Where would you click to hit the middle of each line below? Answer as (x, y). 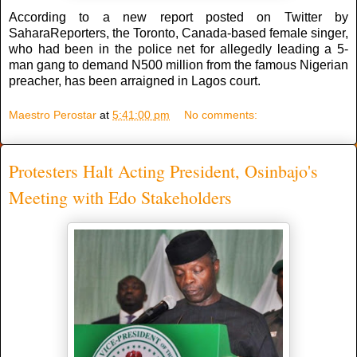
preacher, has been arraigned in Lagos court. (135, 80)
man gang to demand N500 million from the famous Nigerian (178, 65)
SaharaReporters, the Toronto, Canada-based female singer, (178, 33)
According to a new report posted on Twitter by (178, 17)
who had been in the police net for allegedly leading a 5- (178, 49)
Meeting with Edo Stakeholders (120, 198)
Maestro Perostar (53, 115)
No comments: (221, 115)
